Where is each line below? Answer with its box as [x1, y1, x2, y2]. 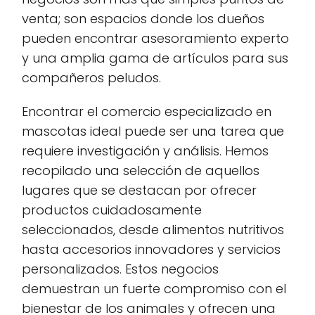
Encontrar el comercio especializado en [22, 103, 271, 121]
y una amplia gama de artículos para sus [22, 49, 288, 67]
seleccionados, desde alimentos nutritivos [22, 221, 284, 239]
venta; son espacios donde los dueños [22, 10, 264, 28]
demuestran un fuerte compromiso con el [22, 280, 286, 298]
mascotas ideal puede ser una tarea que [22, 122, 284, 141]
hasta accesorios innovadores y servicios [22, 240, 281, 259]
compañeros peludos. [22, 69, 161, 87]
